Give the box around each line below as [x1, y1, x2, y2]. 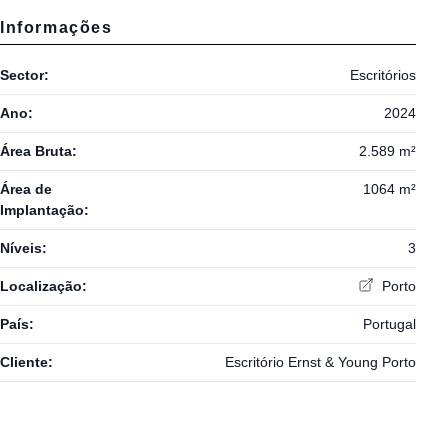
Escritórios [349, 67, 416, 84]
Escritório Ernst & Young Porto [224, 354, 416, 371]
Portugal [362, 316, 416, 333]
